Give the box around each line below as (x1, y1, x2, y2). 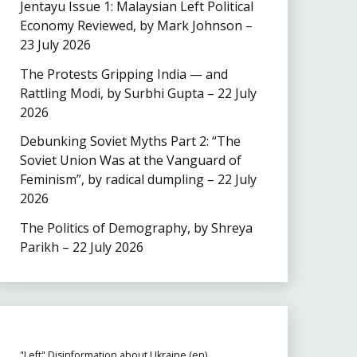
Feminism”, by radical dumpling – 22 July (19, 171, 257, 189)
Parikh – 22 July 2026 (19, 238, 143, 257)
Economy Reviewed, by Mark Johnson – (19, 16, 253, 34)
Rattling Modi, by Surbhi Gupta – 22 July (19, 84, 257, 102)
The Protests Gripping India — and (19, 65, 228, 83)
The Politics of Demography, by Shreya (19, 219, 253, 237)
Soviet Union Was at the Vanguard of (19, 151, 241, 170)
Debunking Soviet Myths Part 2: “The (19, 132, 241, 151)
